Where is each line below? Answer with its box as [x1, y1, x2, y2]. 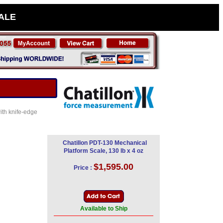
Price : [74, 164, 92, 171]
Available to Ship [80, 205, 127, 212]
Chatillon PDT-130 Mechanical [63, 139, 147, 146]
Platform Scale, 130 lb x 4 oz [64, 147, 143, 154]
